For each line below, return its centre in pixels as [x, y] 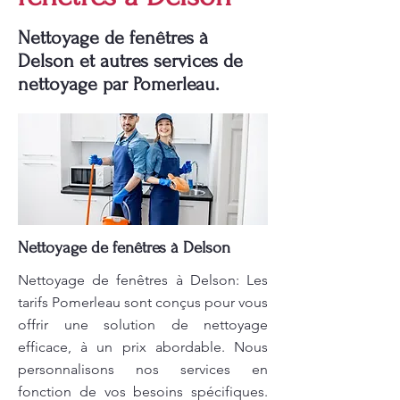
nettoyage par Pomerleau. [118, 84]
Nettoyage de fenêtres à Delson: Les [143, 280]
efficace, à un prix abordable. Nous [143, 347]
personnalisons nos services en [143, 369]
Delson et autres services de [130, 61]
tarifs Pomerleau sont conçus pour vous [143, 302]
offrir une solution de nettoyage [143, 325]
